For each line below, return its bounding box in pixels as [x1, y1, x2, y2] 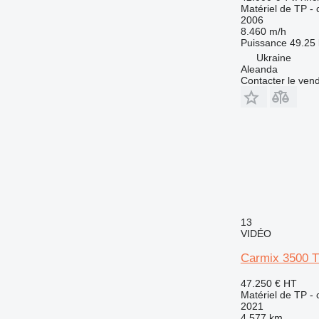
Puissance [240, 36, 287, 48]
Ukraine [256, 51, 291, 63]
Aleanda [240, 63, 278, 75]
